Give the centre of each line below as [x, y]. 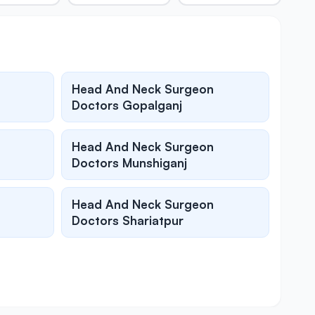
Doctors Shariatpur [128, 221]
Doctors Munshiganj [129, 163]
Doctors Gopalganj [127, 105]
